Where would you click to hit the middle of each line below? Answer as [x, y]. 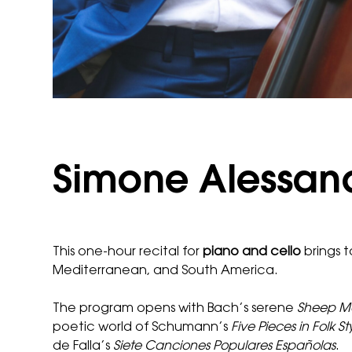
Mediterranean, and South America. [166, 271]
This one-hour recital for [128, 252]
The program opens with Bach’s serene [175, 308]
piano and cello [252, 252]
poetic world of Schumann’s [142, 327]
